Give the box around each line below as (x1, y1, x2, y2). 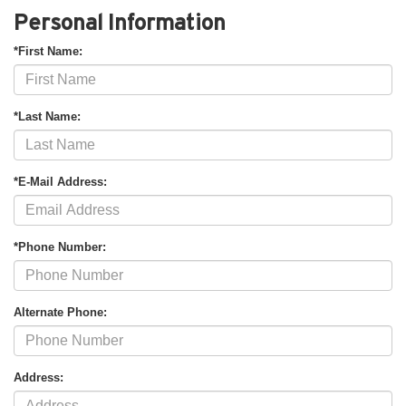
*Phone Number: (14, 239, 106, 254)
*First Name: (14, 43, 82, 58)
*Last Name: (14, 109, 81, 123)
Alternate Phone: (14, 304, 107, 319)
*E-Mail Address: (14, 174, 107, 188)
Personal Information (14, 9, 226, 34)
